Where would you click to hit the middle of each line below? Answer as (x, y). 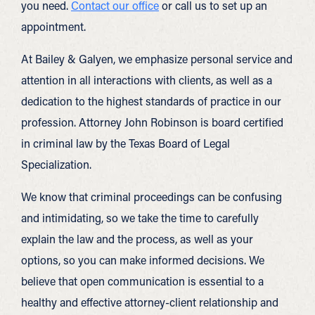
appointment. (53, 27)
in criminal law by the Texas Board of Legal (126, 143)
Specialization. (56, 165)
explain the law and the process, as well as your (137, 239)
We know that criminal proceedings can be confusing (152, 197)
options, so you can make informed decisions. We (143, 260)
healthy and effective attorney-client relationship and (150, 302)
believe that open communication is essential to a (142, 281)
